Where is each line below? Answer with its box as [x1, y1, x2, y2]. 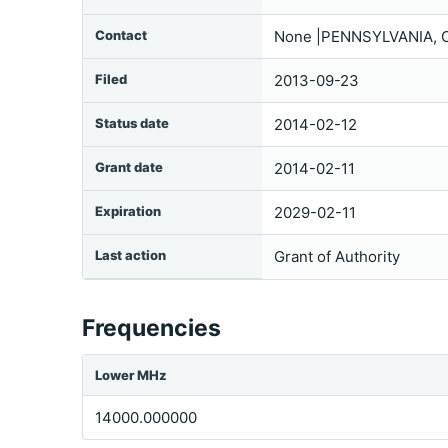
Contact [95, 27, 147, 43]
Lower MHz [95, 367, 167, 383]
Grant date [95, 159, 163, 175]
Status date [95, 115, 169, 131]
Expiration [95, 203, 161, 219]
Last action [95, 247, 166, 263]
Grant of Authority [274, 247, 400, 266]
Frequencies [82, 314, 221, 342]
